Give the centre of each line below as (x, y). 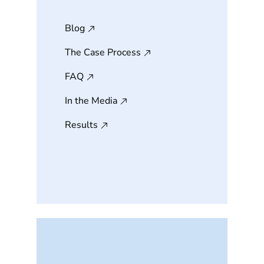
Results (81, 125)
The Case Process (103, 52)
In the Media (91, 101)
